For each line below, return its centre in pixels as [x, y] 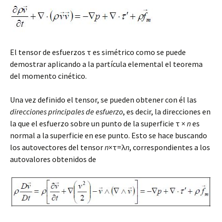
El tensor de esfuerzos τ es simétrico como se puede [98, 52]
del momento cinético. [48, 76]
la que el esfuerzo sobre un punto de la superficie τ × [98, 124]
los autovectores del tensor [57, 147]
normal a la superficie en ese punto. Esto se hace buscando [109, 136]
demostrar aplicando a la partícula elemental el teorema [106, 64]
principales [66, 112]
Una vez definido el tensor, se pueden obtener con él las [103, 100]
